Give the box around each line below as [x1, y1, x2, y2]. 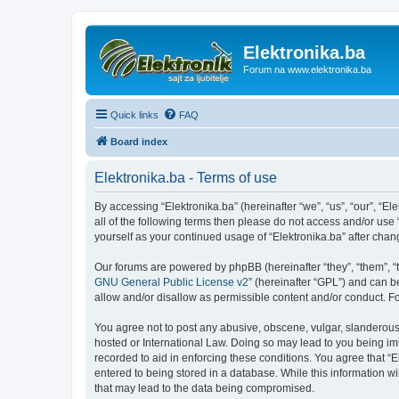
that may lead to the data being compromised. [94, 381, 314, 395]
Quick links [110, 109, 159, 120]
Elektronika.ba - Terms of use [94, 169, 277, 185]
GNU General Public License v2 [94, 275, 248, 289]
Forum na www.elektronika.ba [243, 64, 371, 75]
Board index [110, 135, 167, 147]
